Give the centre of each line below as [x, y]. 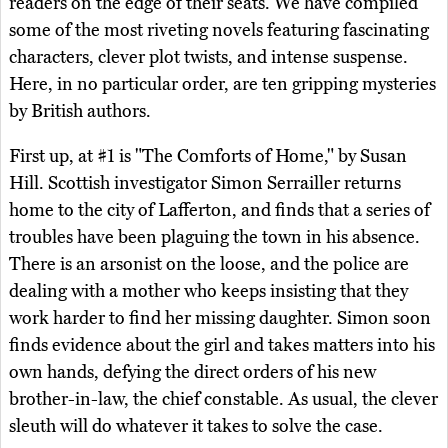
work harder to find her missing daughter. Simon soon [220, 317]
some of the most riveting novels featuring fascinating [219, 29]
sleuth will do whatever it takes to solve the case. [196, 425]
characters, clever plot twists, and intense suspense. [208, 56]
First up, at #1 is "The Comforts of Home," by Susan [208, 155]
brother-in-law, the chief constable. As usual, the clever [223, 398]
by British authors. [80, 110]
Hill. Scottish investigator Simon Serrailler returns [205, 182]
